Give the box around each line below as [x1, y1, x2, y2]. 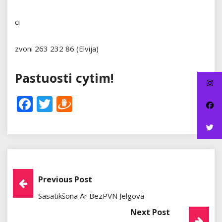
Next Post [130, 206, 170, 218]
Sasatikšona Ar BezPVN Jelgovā [38, 190, 144, 201]
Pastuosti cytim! [15, 69, 113, 87]
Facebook [33, 93, 106, 114]
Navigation [12, 191, 98, 212]
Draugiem [72, 93, 149, 114]
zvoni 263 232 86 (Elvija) [15, 44, 99, 54]
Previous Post [38, 173, 92, 185]
